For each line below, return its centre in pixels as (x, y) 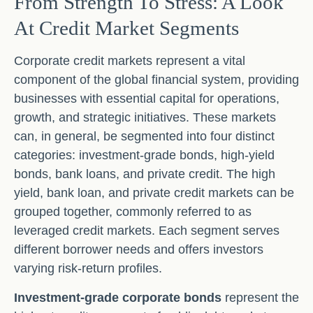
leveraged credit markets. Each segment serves (147, 231)
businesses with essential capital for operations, (147, 99)
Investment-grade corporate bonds (118, 298)
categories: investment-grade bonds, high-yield (144, 155)
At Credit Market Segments (126, 28)
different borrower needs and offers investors (139, 249)
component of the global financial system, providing (156, 80)
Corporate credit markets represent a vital (130, 61)
